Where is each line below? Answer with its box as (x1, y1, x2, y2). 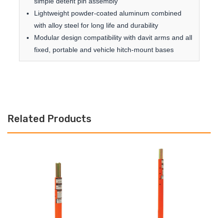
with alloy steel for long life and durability (34, 21, 158, 30)
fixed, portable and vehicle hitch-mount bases (34, 46, 174, 54)
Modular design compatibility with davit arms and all (34, 34, 192, 42)
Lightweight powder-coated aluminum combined (34, 9, 182, 18)
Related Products (7, 113, 91, 125)
